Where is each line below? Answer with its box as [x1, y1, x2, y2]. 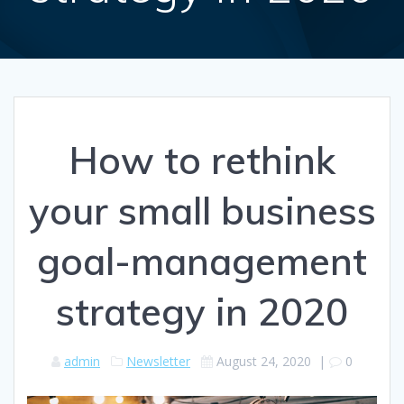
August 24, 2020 [216, 353, 311, 371]
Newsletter [126, 353, 190, 371]
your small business [28, 187, 376, 235]
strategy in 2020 [56, 288, 348, 336]
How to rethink [69, 136, 335, 185]
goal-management [37, 237, 367, 286]
